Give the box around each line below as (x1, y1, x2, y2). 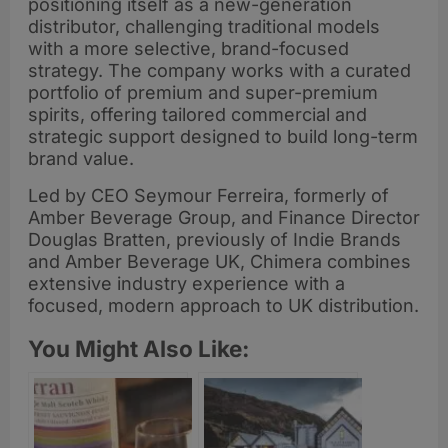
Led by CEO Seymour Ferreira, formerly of (28, 184, 389, 206)
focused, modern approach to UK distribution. (28, 294, 419, 316)
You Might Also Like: (28, 334, 250, 362)
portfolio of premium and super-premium (28, 82, 378, 104)
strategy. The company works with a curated (28, 60, 411, 82)
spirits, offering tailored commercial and (28, 104, 367, 126)
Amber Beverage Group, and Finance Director (28, 206, 420, 228)
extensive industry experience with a (28, 272, 345, 294)
